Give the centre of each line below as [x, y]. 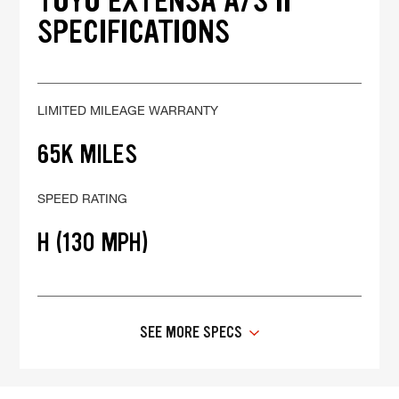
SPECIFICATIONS [134, 32]
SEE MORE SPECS [191, 333]
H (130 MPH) [94, 243]
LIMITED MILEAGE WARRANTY [128, 110]
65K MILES [88, 155]
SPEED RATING [83, 199]
